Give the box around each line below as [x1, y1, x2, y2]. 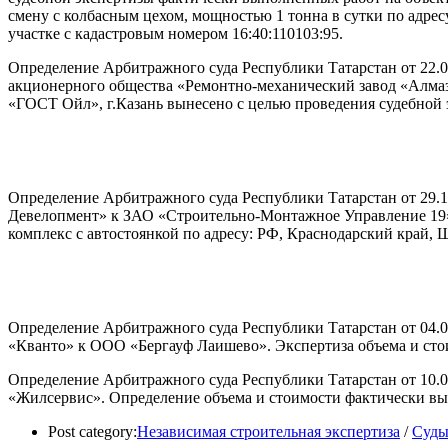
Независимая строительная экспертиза [137, 422, 400, 440]
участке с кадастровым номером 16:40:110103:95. [8, 24, 343, 42]
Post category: [48, 422, 137, 440]
